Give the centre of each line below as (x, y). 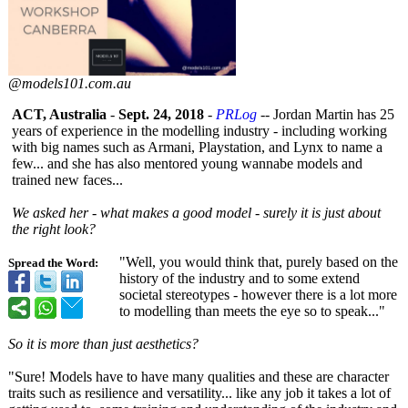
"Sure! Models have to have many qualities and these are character (199, 377)
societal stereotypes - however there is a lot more (258, 295)
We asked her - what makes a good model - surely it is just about (196, 213)
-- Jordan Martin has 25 (326, 114)
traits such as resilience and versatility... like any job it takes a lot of (199, 393)
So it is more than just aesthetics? (103, 344)
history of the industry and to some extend (240, 278)
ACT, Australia (59, 114)
